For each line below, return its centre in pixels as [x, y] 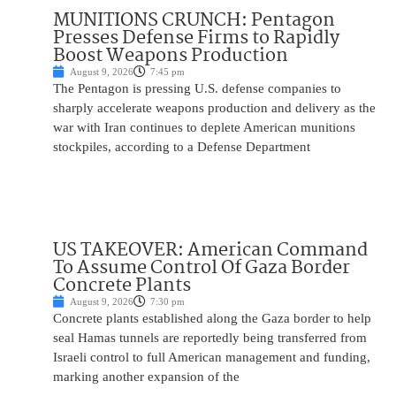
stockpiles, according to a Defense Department [182, 147]
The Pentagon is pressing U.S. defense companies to [197, 89]
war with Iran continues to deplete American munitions [204, 128]
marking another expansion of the [146, 377]
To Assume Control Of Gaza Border [202, 268]
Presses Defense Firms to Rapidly [196, 38]
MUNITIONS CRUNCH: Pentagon [194, 21]
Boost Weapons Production [171, 56]
